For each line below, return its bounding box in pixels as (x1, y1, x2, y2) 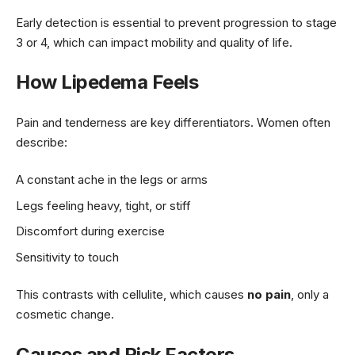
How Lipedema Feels (16, 71, 198, 94)
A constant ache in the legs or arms (16, 172, 208, 188)
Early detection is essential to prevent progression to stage (16, 14, 337, 30)
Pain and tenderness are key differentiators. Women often (16, 114, 330, 130)
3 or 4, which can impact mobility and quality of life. (16, 34, 292, 50)
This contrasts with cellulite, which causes (16, 287, 247, 303)
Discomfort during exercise (16, 223, 165, 239)
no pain (247, 287, 291, 303)
